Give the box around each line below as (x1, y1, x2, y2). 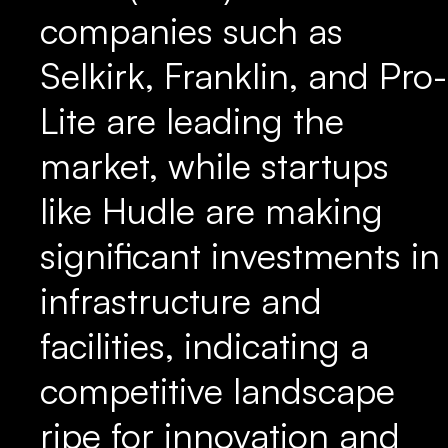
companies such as (40, 8, 343, 53)
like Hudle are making (40, 188, 383, 233)
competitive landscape (40, 368, 395, 413)
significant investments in (40, 233, 440, 278)
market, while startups (40, 143, 389, 188)
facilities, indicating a (40, 323, 369, 368)
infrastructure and (40, 278, 322, 323)
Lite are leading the (40, 98, 344, 143)
